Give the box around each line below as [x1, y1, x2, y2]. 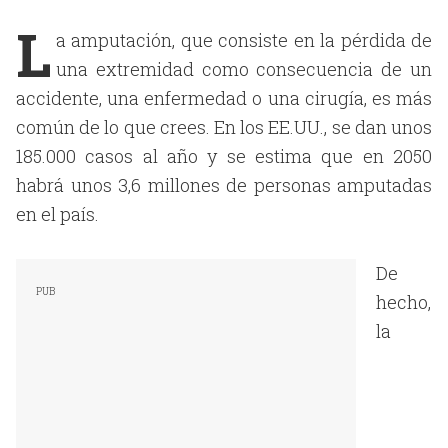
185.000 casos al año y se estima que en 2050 [16, 144, 432, 168]
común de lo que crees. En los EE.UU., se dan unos [16, 115, 432, 139]
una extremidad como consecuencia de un [56, 57, 432, 81]
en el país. [16, 202, 99, 226]
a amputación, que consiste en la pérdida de [56, 28, 432, 52]
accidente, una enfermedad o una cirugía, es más [16, 86, 432, 110]
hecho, [376, 290, 431, 314]
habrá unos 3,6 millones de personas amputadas [16, 173, 432, 197]
